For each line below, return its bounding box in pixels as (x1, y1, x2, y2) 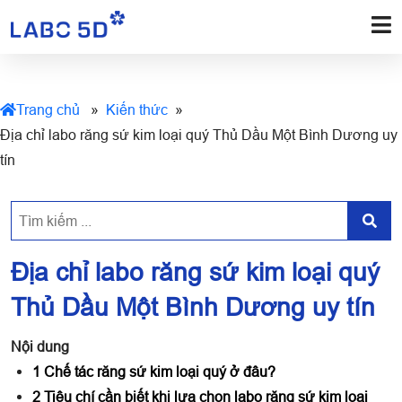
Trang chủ (16, 101, 80, 118)
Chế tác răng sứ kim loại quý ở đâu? (40, 363, 279, 380)
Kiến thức (106, 101, 168, 118)
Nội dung (11, 338, 69, 354)
